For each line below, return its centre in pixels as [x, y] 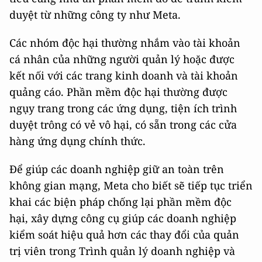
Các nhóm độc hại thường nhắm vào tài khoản [125, 43]
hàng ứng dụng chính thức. [77, 141]
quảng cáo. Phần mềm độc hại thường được [118, 92]
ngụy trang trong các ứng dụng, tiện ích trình [123, 108]
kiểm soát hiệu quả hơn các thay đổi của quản [124, 235]
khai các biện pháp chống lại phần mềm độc [120, 202]
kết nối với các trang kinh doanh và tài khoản [124, 75]
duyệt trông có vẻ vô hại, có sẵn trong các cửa [123, 125]
